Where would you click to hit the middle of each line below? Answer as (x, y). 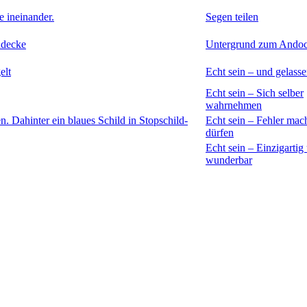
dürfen (220, 132)
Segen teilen (232, 16)
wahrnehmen (234, 105)
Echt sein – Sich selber (255, 93)
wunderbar (229, 160)
